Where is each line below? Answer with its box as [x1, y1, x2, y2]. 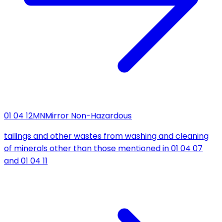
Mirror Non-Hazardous [45, 110, 132, 122]
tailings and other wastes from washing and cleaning [4, 130, 209, 142]
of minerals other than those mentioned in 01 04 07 [4, 143, 203, 155]
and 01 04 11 [4, 155, 48, 167]
